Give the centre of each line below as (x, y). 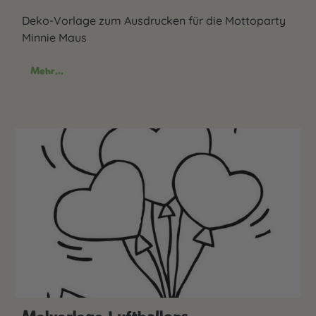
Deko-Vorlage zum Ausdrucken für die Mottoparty (154, 20)
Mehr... (47, 70)
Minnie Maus (54, 37)
